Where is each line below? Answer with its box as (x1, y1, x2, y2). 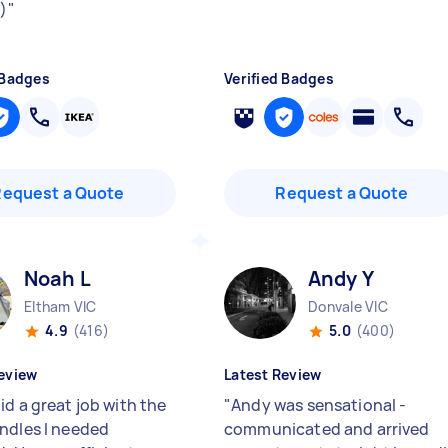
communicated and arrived (224, 418, 430, 440)
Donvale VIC (308, 297, 388, 316)
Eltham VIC (24, 297, 97, 316)
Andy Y (308, 265, 374, 292)
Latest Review (224, 365, 322, 384)
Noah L (24, 265, 91, 292)
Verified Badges (224, 69, 334, 88)
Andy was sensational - (231, 394, 407, 416)
